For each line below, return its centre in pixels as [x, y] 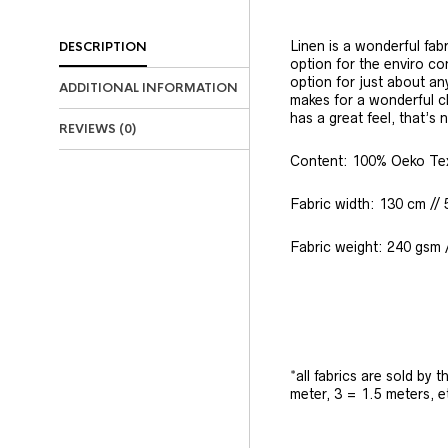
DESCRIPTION [103, 47]
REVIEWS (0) [97, 129]
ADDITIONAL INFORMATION [148, 88]
